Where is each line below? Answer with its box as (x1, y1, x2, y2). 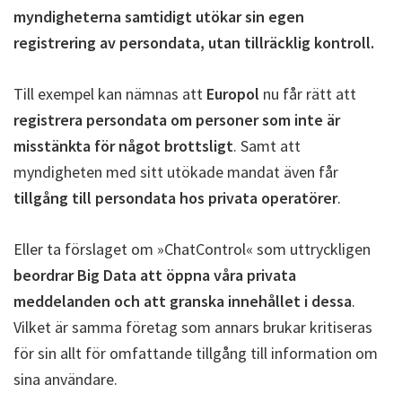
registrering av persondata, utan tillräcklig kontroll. (13, 32, 374, 54)
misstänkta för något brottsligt (13, 135, 233, 157)
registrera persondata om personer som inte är (13, 109, 340, 131)
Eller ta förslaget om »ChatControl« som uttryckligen (13, 239, 371, 260)
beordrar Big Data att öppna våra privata (13, 265, 296, 286)
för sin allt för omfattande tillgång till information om (13, 343, 378, 364)
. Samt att (233, 135, 301, 157)
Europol (206, 83, 259, 105)
